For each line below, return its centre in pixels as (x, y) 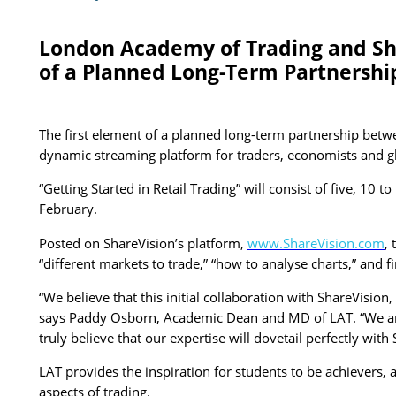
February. (68, 209)
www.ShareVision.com (316, 243)
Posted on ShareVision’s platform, (143, 243)
